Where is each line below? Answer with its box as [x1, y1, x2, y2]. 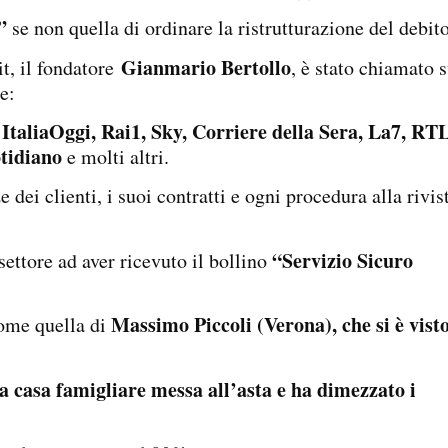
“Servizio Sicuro [272, 245, 413, 275]
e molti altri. [62, 142, 169, 170]
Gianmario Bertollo [114, 52, 291, 82]
